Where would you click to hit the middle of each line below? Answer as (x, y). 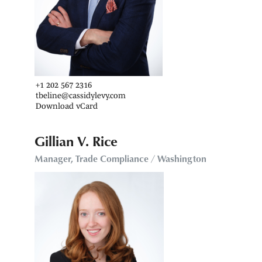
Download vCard (66, 106)
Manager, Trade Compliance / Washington (120, 158)
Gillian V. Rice (76, 141)
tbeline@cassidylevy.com (80, 95)
